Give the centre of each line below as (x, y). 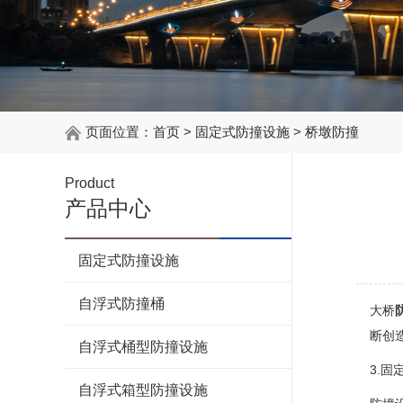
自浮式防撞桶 (121, 304)
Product (90, 183)
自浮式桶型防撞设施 (143, 347)
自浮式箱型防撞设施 (143, 390)
